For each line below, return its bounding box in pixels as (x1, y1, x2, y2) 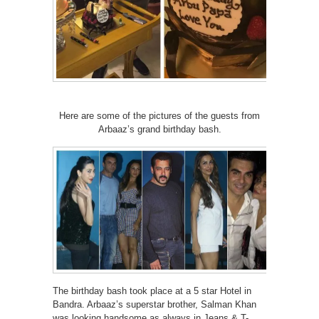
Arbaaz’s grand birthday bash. (98, 123, 221, 135)
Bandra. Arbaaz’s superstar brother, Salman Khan (53, 299, 256, 310)
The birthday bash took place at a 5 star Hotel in (53, 286, 251, 297)
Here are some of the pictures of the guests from (59, 110, 260, 121)
